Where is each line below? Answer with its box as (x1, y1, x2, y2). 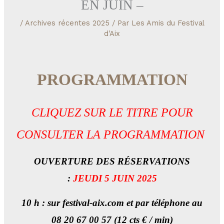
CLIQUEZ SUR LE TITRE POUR (31, 106, 193, 119)
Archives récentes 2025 (24, 18, 109, 28)
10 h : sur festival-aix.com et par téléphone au (21, 197, 202, 208)
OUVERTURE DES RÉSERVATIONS (34, 155, 190, 166)
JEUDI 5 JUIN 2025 (72, 172, 157, 183)
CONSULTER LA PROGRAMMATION (16, 128, 204, 141)
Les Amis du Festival (131, 18, 204, 28)
